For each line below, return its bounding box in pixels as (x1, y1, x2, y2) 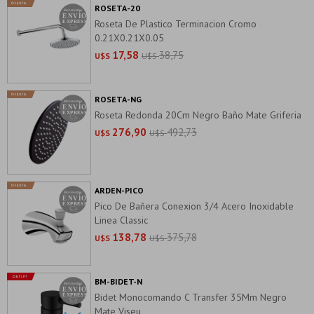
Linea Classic (95, 214, 148, 226)
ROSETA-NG (95, 94, 142, 104)
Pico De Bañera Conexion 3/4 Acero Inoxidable (95, 200, 294, 212)
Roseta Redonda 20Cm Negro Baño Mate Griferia (95, 109, 301, 121)
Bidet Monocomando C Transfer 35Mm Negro (95, 291, 287, 303)
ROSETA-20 (95, 3, 140, 13)
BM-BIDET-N (95, 276, 142, 287)
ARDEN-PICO (95, 185, 144, 196)
